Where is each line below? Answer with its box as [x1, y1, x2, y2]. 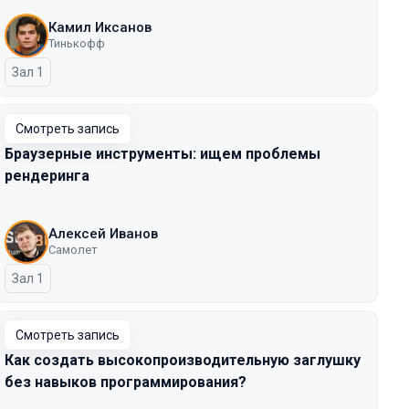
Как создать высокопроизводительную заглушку [5, 351, 361, 369]
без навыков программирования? [5, 373, 246, 391]
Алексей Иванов [48, 225, 158, 242]
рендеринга [5, 167, 89, 184]
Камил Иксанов [48, 19, 152, 36]
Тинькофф [48, 37, 105, 50]
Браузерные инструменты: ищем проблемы [5, 145, 320, 163]
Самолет [48, 243, 98, 257]
